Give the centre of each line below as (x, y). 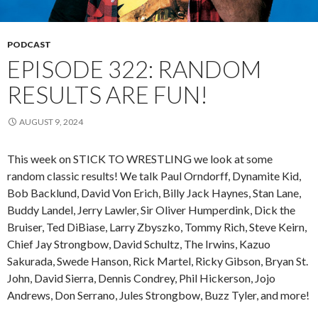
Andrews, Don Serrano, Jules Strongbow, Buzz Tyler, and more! (158, 295)
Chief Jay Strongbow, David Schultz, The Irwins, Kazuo (139, 243)
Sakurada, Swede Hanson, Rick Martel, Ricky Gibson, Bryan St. (158, 261)
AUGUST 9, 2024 (51, 121)
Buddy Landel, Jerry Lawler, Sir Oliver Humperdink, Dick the (151, 209)
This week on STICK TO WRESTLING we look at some (140, 158)
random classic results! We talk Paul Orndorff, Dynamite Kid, (154, 175)
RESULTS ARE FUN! (108, 94)
